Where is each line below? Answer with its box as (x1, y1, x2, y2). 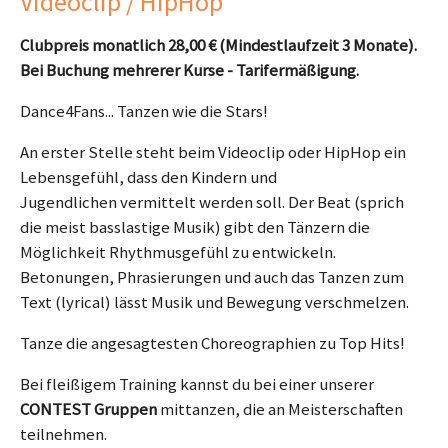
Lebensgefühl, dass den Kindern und (20, 166, 277, 189)
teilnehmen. (20, 423, 107, 446)
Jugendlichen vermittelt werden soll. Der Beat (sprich (20, 191, 404, 214)
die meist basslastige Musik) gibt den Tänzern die (20, 216, 370, 239)
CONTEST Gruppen (20, 398, 157, 421)
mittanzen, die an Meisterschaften (157, 398, 403, 421)
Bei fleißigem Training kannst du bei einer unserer (20, 373, 374, 396)
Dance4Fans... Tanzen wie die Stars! (20, 100, 268, 123)
